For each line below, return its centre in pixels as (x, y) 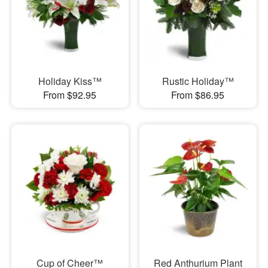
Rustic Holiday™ (198, 81)
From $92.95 (70, 95)
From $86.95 (198, 95)
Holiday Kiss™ (70, 81)
